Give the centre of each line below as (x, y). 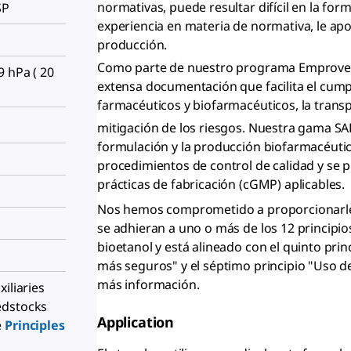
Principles (35, 326)
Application (136, 322)
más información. (148, 285)
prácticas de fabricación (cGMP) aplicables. (221, 185)
